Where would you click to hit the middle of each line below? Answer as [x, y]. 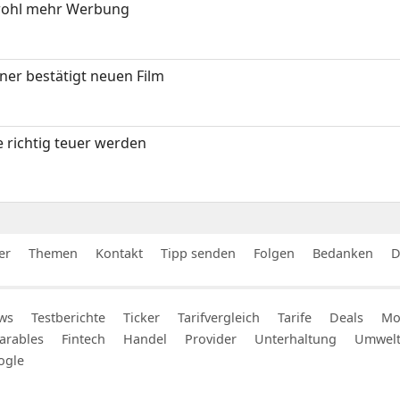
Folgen [274, 254]
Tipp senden [198, 254]
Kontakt [119, 254]
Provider [211, 339]
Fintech [83, 339]
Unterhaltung [296, 339]
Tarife [295, 318]
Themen [53, 254]
